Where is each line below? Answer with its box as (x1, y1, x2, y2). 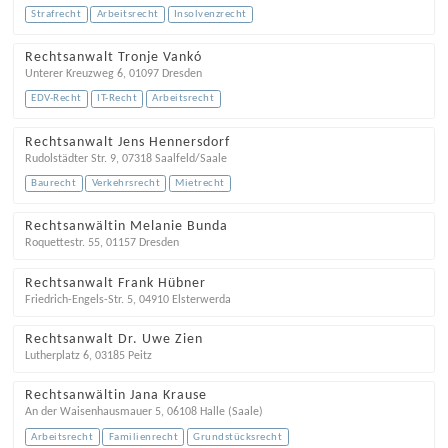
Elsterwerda (171, 293, 231, 306)
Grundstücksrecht (193, 431, 283, 443)
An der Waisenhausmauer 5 (24, 406, 161, 419)
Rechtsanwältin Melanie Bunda (24, 219, 228, 235)
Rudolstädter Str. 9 (24, 152, 116, 165)
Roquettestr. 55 (24, 237, 100, 250)
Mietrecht (175, 178, 225, 190)
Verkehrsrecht (91, 178, 161, 190)
